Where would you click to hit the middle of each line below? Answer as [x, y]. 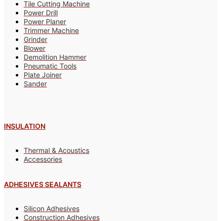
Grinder [36, 39]
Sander [35, 83]
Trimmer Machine [51, 30]
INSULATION [25, 126]
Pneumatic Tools [50, 66]
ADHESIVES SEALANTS [43, 184]
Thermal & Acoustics [56, 150]
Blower [35, 48]
